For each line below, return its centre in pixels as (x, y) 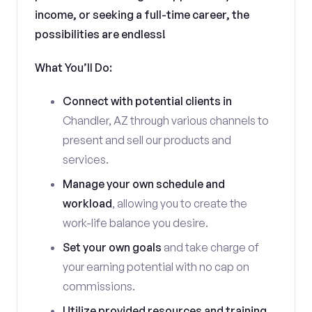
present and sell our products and (147, 140)
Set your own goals (112, 247)
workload (87, 203)
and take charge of (210, 247)
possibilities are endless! (100, 34)
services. (86, 159)
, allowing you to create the (180, 203)
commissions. (99, 286)
